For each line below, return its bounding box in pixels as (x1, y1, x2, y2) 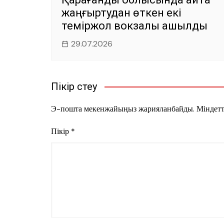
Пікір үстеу (51, 80, 97, 92)
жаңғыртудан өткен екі (61, 6, 181, 19)
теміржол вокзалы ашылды (61, 19, 207, 32)
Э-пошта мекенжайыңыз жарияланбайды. (51, 103, 196, 114)
